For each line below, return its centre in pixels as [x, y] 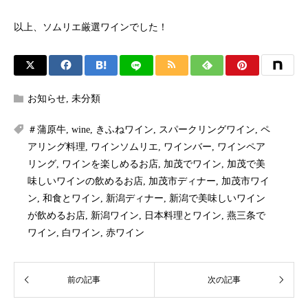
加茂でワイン [192, 164]
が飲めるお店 [56, 216]
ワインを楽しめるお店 [110, 164]
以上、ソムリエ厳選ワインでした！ [91, 27]
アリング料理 [56, 147]
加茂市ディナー [182, 181]
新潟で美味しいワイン [217, 199]
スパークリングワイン [207, 130]
